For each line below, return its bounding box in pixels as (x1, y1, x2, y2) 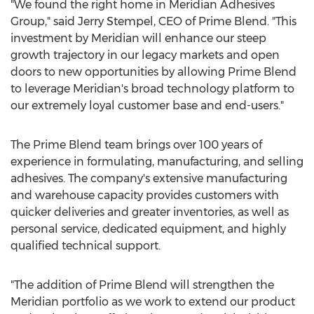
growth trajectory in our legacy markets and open (11, 48, 280, 62)
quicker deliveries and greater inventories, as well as (11, 205, 289, 219)
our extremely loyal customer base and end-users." (11, 99, 284, 112)
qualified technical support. (11, 239, 161, 252)
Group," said (11, 15, 78, 28)
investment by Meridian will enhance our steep (11, 32, 266, 45)
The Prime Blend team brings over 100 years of (11, 138, 262, 151)
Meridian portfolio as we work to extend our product (11, 295, 295, 308)
